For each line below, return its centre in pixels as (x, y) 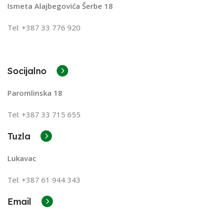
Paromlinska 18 (35, 93)
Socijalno (27, 71)
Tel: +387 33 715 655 (44, 114)
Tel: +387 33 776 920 (44, 27)
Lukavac (22, 158)
